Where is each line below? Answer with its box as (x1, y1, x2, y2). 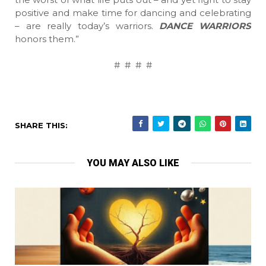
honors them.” (15, 33, 79, 45)
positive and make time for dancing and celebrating (15, 7, 251, 18)
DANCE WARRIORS (159, 20, 252, 31)
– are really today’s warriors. (15, 20, 160, 31)
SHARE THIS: (15, 121, 68, 130)
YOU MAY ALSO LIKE (87, 157, 179, 169)
